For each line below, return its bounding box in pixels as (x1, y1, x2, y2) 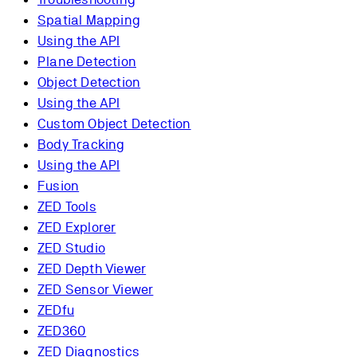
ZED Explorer (37, 218, 116, 235)
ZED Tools (37, 198, 96, 214)
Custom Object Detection (37, 115, 191, 131)
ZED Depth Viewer (37, 260, 147, 277)
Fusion (37, 177, 80, 194)
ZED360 (37, 322, 87, 339)
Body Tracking (37, 135, 125, 152)
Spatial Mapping (37, 11, 140, 28)
